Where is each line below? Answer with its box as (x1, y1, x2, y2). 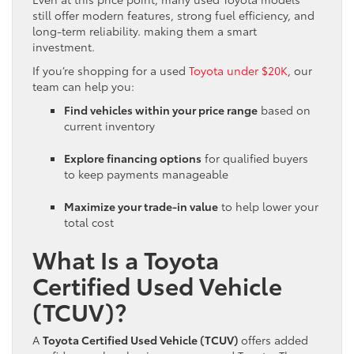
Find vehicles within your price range (64, 101, 258, 118)
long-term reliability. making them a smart (32, 22, 257, 39)
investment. (32, 38, 95, 55)
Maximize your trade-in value (64, 198, 218, 214)
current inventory (64, 117, 155, 134)
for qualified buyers (201, 149, 308, 166)
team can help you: (32, 77, 134, 94)
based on (258, 101, 311, 118)
